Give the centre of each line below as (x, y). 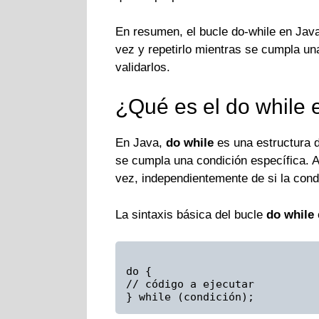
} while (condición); (190, 297)
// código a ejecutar (190, 284)
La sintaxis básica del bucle (191, 214)
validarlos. (143, 67)
